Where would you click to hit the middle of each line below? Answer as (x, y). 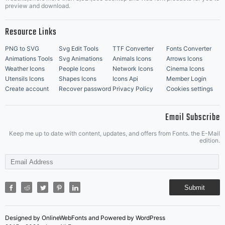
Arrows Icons (184, 59)
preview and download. (38, 6)
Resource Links (31, 32)
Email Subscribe (193, 118)
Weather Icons (25, 69)
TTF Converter (133, 48)
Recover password (85, 89)
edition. (210, 140)
